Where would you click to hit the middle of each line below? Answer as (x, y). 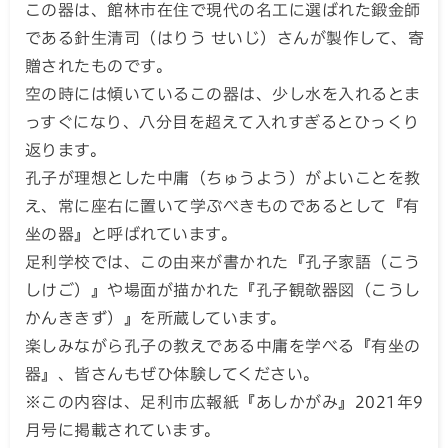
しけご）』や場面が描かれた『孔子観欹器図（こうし (223, 290)
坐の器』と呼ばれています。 (131, 234)
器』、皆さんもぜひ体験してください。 (172, 374)
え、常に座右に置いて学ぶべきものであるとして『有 (222, 206)
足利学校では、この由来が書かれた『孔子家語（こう (223, 262)
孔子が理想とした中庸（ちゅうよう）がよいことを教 (223, 178)
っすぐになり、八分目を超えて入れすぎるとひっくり (222, 122)
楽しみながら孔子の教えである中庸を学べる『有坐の (223, 346)
